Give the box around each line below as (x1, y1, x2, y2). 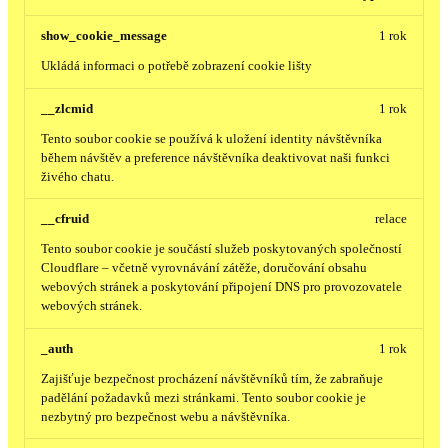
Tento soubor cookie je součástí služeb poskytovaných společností (41, 242, 402, 257)
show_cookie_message (41, 29, 167, 44)
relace (375, 212, 407, 227)
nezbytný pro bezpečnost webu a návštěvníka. (41, 410, 290, 425)
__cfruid (41, 212, 89, 227)
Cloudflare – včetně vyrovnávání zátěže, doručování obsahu (41, 261, 367, 276)
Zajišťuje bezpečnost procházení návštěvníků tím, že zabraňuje (41, 372, 383, 387)
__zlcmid (41, 101, 93, 116)
